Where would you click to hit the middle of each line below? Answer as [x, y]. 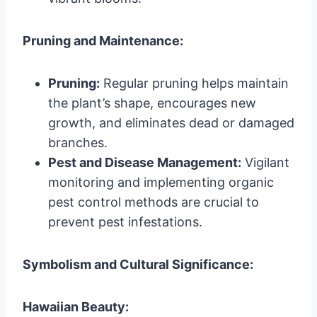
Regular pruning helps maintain [194, 83]
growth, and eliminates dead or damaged [171, 122]
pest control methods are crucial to [154, 202]
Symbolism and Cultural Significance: [138, 264]
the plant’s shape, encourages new [152, 103]
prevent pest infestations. [125, 221]
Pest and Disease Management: [145, 162]
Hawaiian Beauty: [76, 306]
